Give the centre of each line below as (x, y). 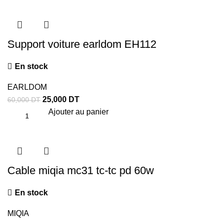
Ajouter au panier (78, 112)
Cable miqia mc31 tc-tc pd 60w (81, 171)
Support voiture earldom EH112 (82, 44)
